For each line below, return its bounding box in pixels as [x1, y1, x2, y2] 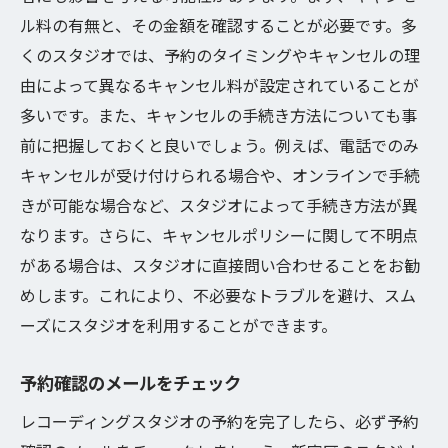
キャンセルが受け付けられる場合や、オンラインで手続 [20, 163, 420, 187]
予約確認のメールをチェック [20, 370, 241, 395]
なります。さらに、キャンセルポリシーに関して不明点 [20, 223, 418, 247]
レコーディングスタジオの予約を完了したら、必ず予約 [20, 409, 419, 433]
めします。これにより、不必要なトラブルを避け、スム [20, 283, 416, 307]
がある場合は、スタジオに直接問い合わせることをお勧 [20, 253, 420, 277]
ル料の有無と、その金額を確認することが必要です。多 [20, 13, 417, 37]
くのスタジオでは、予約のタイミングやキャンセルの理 [20, 43, 420, 67]
